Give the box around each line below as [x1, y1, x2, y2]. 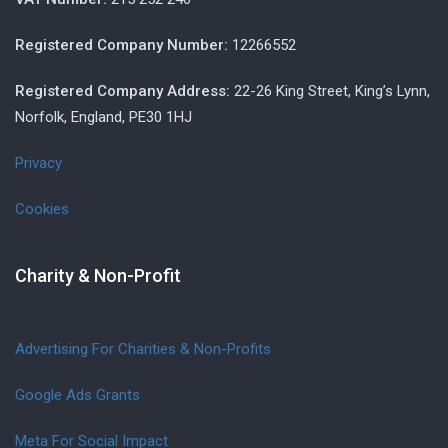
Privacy [15, 154, 62, 172]
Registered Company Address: [15, 82, 230, 100]
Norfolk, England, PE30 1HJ [15, 108, 192, 126]
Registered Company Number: [15, 36, 228, 54]
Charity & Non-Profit [15, 265, 181, 286]
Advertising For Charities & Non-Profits [15, 340, 271, 358]
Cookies [15, 200, 69, 218]
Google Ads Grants [15, 386, 140, 404]
